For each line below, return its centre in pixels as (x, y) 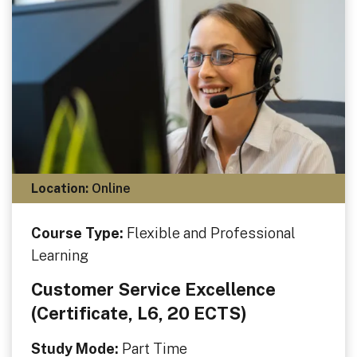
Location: (59, 188)
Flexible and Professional (211, 233)
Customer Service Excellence (153, 289)
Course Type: (78, 233)
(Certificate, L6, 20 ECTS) (139, 313)
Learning (59, 256)
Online (109, 188)
